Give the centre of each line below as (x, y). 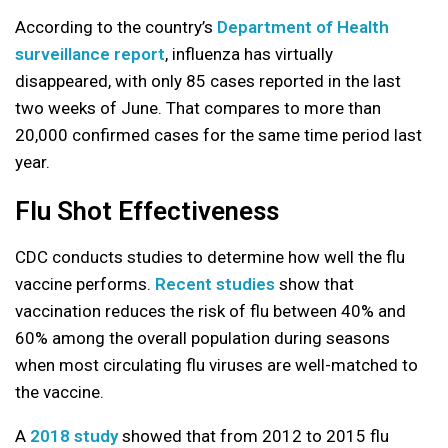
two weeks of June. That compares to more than (198, 108)
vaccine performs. (85, 284)
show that (314, 284)
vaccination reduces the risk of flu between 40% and (210, 311)
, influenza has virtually (249, 54)
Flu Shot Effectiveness (147, 211)
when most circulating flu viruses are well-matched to (216, 365)
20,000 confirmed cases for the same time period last (218, 135)
